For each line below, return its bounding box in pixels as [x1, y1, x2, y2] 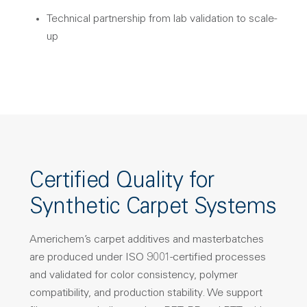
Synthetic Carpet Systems [29, 197, 277, 220]
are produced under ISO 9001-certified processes [29, 252, 266, 264]
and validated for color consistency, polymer [29, 270, 238, 282]
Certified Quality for [29, 171, 214, 194]
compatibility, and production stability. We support [29, 288, 262, 299]
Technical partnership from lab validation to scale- [47, 14, 277, 25]
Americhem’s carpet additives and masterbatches [29, 234, 264, 246]
